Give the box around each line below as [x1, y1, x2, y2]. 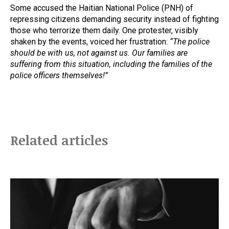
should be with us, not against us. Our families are [10, 48, 188, 58]
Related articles [10, 131, 108, 149]
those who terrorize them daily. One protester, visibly [10, 26, 198, 35]
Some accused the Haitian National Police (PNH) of [10, 3, 193, 13]
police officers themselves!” [10, 71, 108, 80]
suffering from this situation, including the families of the [10, 59, 212, 69]
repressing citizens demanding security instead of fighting [10, 14, 219, 24]
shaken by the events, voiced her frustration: [10, 37, 170, 47]
